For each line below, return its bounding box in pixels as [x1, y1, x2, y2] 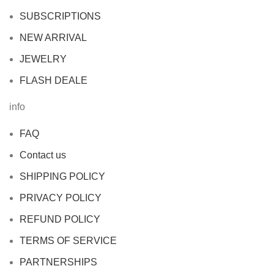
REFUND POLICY [20, 214, 100, 225]
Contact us [20, 150, 66, 161]
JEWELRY [20, 54, 67, 65]
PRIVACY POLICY [20, 193, 102, 204]
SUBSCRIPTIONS [20, 11, 101, 22]
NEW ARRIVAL [20, 32, 87, 43]
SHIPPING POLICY [20, 171, 105, 182]
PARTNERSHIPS [20, 257, 97, 268]
